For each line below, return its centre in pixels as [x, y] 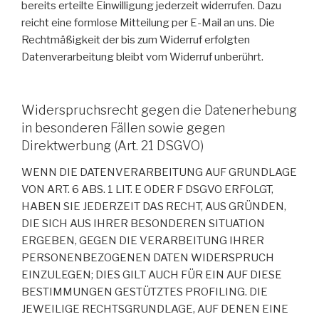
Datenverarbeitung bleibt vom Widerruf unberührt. [142, 57]
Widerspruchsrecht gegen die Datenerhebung [159, 110]
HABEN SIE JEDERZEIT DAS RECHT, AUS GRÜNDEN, [154, 207]
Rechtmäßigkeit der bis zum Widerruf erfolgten [136, 40]
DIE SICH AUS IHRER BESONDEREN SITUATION [143, 224]
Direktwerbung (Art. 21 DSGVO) [113, 145]
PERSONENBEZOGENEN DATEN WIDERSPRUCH [148, 258]
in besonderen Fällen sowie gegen [123, 127]
